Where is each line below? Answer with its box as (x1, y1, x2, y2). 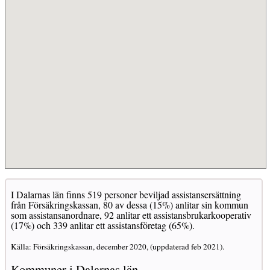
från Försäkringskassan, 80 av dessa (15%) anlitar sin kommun (11, 198, 249, 212)
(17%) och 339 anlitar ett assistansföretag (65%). (11, 219, 195, 232)
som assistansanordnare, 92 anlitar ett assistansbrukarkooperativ (11, 209, 252, 222)
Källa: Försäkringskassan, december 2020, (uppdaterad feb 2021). (11, 241, 225, 253)
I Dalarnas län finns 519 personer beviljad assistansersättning (11, 188, 242, 201)
